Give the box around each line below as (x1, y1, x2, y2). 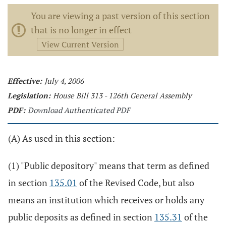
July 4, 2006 (44, 76, 84, 86)
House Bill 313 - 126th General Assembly (53, 90, 192, 100)
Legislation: (8, 90, 50, 100)
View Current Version (41, 39, 119, 50)
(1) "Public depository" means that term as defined (8, 159, 209, 172)
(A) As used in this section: (8, 132, 115, 144)
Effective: (8, 76, 42, 86)
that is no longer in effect (31, 24, 132, 36)
